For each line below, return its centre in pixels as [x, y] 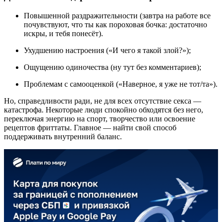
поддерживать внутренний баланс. [63, 136]
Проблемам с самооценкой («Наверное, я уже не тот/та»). [121, 84]
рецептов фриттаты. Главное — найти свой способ [90, 127]
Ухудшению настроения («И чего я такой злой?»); [107, 50]
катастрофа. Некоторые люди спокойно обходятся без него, [104, 110]
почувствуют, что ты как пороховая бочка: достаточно [115, 24]
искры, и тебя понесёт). [63, 33]
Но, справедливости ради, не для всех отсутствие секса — [103, 101]
